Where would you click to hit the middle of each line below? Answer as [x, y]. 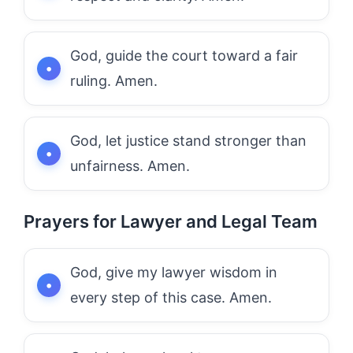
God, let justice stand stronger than [188, 140]
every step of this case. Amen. [171, 297]
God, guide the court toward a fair [184, 55]
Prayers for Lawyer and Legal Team [171, 221]
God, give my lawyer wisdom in [174, 272]
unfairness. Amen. [130, 165]
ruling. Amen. [114, 80]
